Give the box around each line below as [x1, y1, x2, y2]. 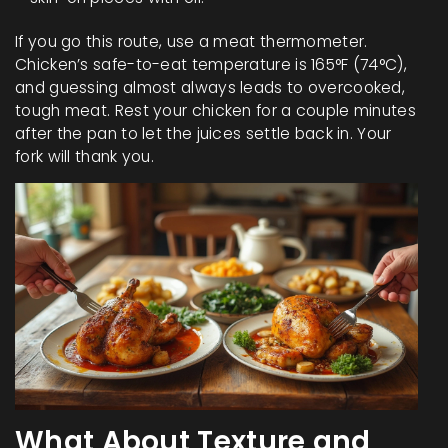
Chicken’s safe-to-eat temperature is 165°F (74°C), [15, 54, 407, 76]
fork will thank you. [15, 146, 155, 168]
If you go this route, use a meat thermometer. [15, 31, 368, 53]
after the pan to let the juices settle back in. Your [15, 123, 392, 145]
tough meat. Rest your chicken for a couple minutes [15, 100, 416, 122]
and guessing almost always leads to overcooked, [15, 77, 406, 99]
